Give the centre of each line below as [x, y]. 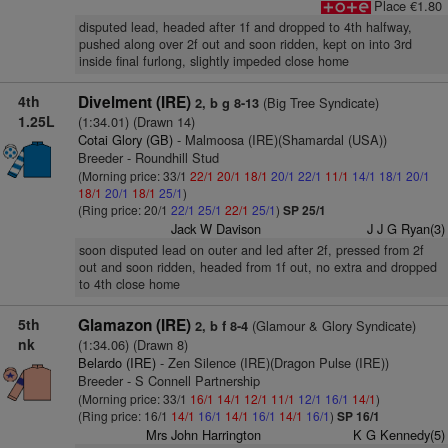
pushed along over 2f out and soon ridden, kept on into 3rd [245, 44]
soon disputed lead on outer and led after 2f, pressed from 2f [251, 250]
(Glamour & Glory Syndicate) [331, 325]
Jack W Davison [216, 228]
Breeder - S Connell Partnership [168, 380]
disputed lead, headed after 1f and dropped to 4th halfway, [245, 27]
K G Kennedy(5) [398, 434]
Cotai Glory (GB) [125, 139]
